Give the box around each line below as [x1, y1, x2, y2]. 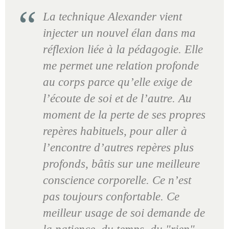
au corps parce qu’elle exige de [43, 75, 192, 88]
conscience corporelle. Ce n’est [43, 173, 191, 187]
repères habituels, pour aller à [43, 124, 187, 138]
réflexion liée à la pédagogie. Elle [43, 42, 203, 56]
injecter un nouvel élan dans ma [43, 26, 196, 39]
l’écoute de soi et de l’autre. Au [43, 91, 192, 105]
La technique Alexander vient [43, 10, 182, 23]
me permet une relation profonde [43, 59, 199, 72]
